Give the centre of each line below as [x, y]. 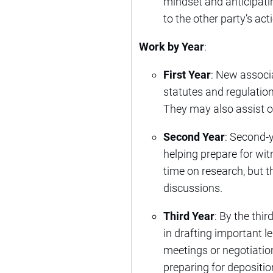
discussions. [193, 188]
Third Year [189, 216]
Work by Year [172, 46]
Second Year [194, 136]
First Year [187, 74]
